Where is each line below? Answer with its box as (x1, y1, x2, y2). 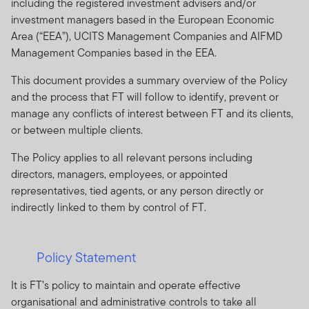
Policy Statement (37, 247, 136, 267)
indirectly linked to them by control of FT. (11, 199, 206, 215)
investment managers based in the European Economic (11, 11, 274, 28)
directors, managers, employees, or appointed (11, 166, 228, 182)
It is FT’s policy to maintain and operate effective (11, 277, 241, 293)
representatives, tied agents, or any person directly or (11, 182, 263, 199)
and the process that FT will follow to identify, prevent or (11, 88, 279, 105)
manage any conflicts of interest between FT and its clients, (11, 105, 293, 121)
